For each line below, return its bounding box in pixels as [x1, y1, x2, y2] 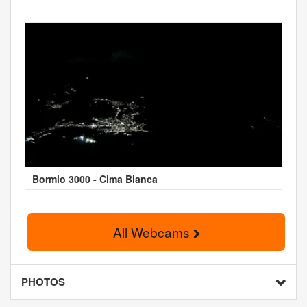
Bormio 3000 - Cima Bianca [32, 171, 158, 186]
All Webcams [112, 222, 193, 241]
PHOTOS [21, 274, 65, 290]
